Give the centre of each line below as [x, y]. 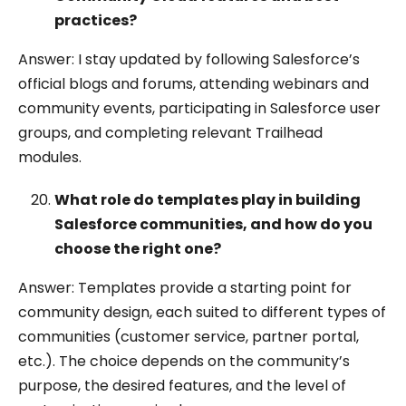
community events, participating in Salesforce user [199, 108]
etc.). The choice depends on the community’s [184, 361]
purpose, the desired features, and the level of [182, 386]
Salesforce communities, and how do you [213, 224]
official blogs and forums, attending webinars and [193, 84]
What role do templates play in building [208, 200]
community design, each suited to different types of [202, 312]
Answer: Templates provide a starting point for [185, 288]
